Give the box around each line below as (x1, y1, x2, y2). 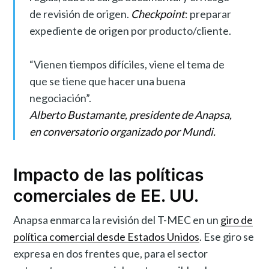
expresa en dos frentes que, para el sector (13, 246, 208, 260)
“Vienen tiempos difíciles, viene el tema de (29, 57, 225, 71)
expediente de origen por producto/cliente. (29, 23, 231, 37)
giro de (220, 213, 253, 226)
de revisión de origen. (29, 7, 131, 20)
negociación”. (29, 91, 91, 104)
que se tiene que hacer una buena (29, 74, 186, 88)
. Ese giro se (199, 229, 255, 243)
